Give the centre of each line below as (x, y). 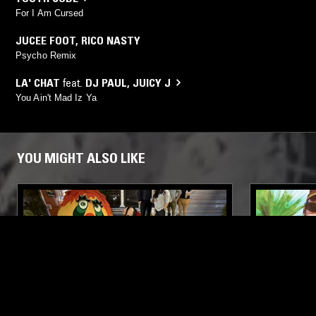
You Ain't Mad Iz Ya (56, 97)
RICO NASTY (111, 40)
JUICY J (152, 82)
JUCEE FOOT (45, 40)
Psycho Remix (46, 55)
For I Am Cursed (50, 13)
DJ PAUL (106, 82)
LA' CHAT (38, 82)
